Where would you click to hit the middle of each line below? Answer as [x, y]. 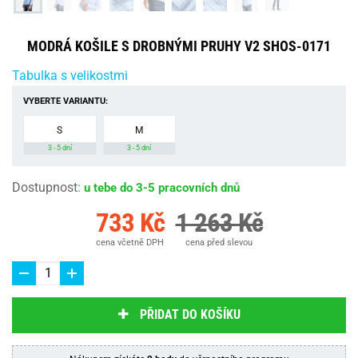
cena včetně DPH [130, 242]
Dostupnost [45, 187]
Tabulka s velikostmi [70, 75]
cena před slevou [219, 242]
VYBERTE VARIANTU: [66, 101]
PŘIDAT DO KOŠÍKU [190, 315]
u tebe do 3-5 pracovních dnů [162, 187]
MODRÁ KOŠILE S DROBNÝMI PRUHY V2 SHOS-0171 [179, 46]
